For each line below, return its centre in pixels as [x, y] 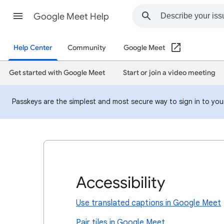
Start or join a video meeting [169, 73]
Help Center [33, 48]
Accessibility [121, 182]
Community [87, 48]
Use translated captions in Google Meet [149, 203]
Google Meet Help [71, 16]
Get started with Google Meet [57, 73]
